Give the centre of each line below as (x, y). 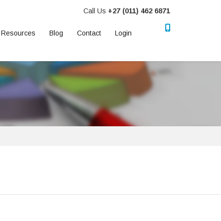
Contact (89, 33)
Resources (18, 33)
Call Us (95, 11)
